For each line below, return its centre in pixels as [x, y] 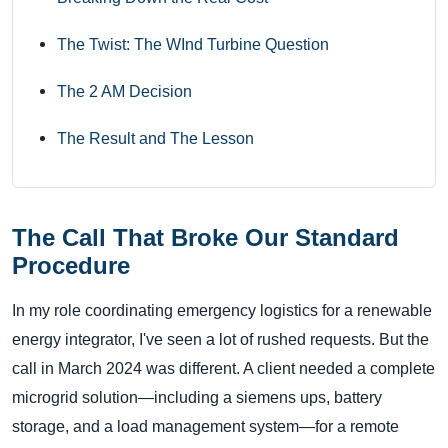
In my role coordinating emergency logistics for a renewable [222, 310]
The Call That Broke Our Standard [205, 238]
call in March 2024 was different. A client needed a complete [223, 368]
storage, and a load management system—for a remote [205, 426]
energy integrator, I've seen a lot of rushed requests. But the [220, 339]
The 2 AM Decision [124, 91]
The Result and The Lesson [155, 138]
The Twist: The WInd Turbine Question [193, 44]
